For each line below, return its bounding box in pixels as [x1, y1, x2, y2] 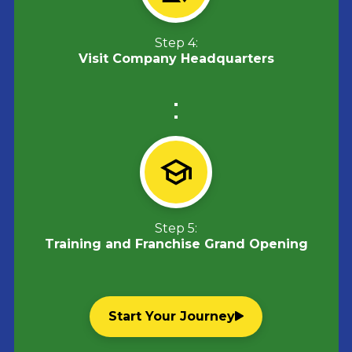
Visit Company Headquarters [78, 50, 274, 66]
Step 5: [155, 220, 197, 236]
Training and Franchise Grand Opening [44, 236, 308, 251]
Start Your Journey [108, 308, 235, 324]
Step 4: [154, 35, 198, 50]
